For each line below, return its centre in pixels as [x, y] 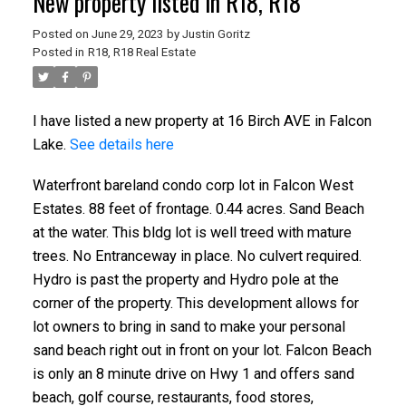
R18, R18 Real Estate [141, 52]
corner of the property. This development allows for [195, 304]
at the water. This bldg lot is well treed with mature [192, 233]
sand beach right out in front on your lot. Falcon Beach [202, 351]
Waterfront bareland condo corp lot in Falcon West [193, 186]
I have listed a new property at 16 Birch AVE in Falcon [202, 121]
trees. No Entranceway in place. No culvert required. [197, 256]
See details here [121, 144]
